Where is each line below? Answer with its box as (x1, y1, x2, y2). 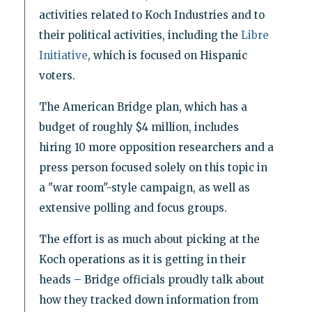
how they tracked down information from (38, 292, 258, 306)
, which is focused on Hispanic (87, 48, 247, 62)
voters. (38, 68, 75, 82)
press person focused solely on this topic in (38, 160, 267, 174)
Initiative (38, 48, 88, 62)
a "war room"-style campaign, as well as (38, 180, 250, 194)
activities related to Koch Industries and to (38, 8, 265, 22)
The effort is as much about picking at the (38, 232, 260, 246)
